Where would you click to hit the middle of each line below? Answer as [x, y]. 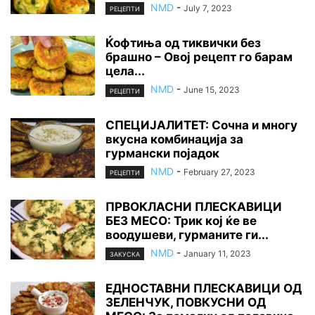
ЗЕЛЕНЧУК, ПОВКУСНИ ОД [186, 302]
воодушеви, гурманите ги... [187, 234]
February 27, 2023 [219, 172]
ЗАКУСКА [125, 254]
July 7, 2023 [208, 8]
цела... [125, 71]
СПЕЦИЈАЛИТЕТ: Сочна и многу [201, 125]
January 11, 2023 [217, 253]
